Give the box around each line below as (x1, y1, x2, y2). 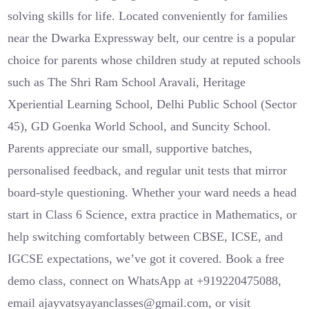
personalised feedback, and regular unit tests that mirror (8, 163, 288, 177)
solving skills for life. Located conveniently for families (8, 9, 288, 23)
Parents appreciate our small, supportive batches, (8, 141, 253, 155)
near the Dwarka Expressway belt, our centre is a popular (8, 31, 296, 45)
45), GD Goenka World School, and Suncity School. (8, 119, 272, 133)
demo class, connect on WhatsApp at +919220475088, (8, 274, 282, 288)
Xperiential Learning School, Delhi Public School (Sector (8, 97, 297, 111)
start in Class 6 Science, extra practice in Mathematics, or (8, 208, 297, 221)
